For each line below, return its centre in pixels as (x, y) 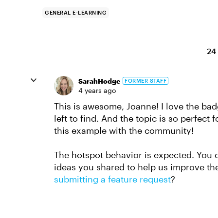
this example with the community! (125, 130)
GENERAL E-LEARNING (76, 12)
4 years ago (97, 90)
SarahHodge (99, 81)
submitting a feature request (112, 179)
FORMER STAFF (145, 81)
